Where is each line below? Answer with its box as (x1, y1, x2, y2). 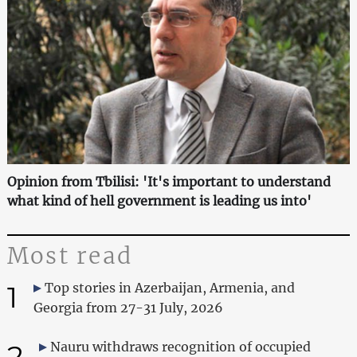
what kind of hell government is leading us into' (6, 192, 312, 209)
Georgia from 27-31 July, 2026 (33, 299, 223, 316)
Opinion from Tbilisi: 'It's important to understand (6, 173, 331, 190)
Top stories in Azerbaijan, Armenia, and (44, 279, 295, 296)
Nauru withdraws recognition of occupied (49, 338, 311, 355)
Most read (6, 241, 133, 270)
